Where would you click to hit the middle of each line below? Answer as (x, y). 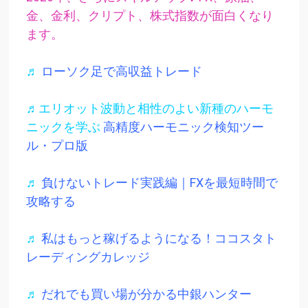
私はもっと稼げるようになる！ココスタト (158, 238)
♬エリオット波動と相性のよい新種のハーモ (150, 108)
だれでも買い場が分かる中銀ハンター (146, 294)
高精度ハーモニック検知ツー (183, 126)
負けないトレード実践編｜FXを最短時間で (159, 182)
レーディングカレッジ (88, 256)
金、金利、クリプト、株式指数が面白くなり (150, 15)
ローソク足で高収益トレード (121, 71)
